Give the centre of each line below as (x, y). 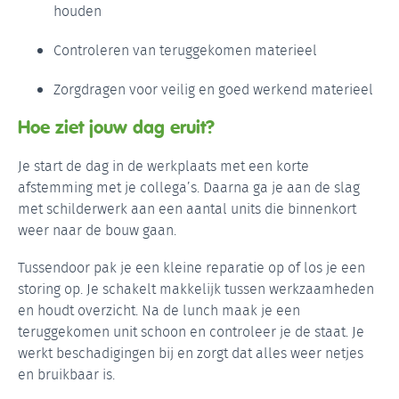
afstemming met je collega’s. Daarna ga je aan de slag (189, 187)
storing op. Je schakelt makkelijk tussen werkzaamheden (196, 289)
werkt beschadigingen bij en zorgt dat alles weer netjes (191, 353)
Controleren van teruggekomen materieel (185, 50)
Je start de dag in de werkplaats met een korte (163, 166)
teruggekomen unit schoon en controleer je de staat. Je (191, 331)
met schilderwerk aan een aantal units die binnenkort (187, 208)
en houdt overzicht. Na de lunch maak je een (159, 310)
